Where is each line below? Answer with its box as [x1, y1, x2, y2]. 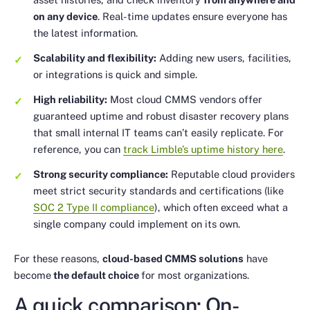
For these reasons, [14, 253, 102, 265]
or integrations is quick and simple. [33, 68, 197, 80]
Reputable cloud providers [168, 167, 295, 180]
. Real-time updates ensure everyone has [98, 10, 287, 22]
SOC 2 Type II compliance [33, 201, 154, 213]
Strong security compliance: [33, 167, 168, 180]
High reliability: [33, 93, 107, 105]
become [14, 269, 51, 282]
